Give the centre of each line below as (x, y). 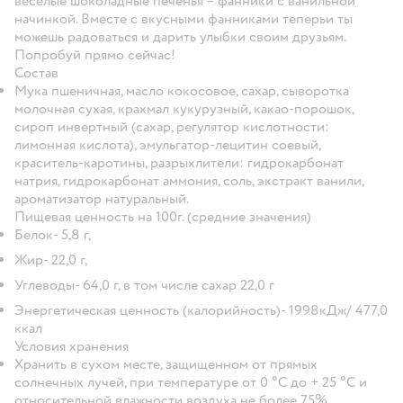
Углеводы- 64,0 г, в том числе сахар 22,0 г (144, 285)
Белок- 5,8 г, (53, 234)
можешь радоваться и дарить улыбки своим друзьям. (180, 36)
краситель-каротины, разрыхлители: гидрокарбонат (179, 162)
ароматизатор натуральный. (102, 198)
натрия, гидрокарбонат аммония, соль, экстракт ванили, (189, 180)
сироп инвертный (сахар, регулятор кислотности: (172, 126)
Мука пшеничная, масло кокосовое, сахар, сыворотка (182, 90)
